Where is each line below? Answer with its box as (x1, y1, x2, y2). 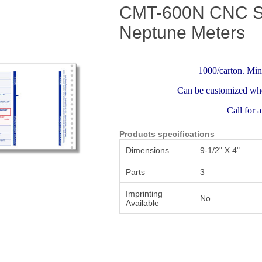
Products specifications (119, 129, 215, 139)
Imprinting (126, 189, 163, 198)
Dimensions (126, 146, 170, 155)
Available (126, 198, 160, 208)
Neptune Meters (119, 23, 246, 42)
